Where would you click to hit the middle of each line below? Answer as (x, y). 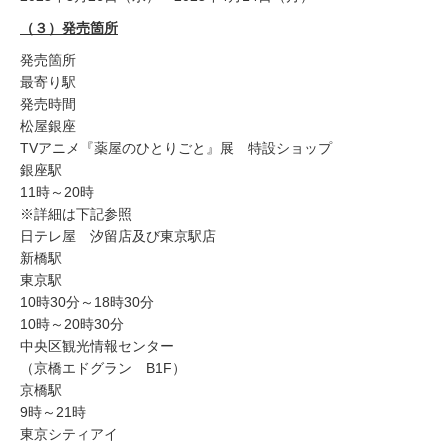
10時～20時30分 (72, 324)
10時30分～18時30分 (87, 302)
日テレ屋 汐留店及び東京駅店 (118, 236)
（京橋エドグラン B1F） (103, 368)
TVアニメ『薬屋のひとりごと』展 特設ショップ (176, 148)
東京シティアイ (69, 434)
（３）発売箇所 (69, 28)
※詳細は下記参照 (76, 214)
